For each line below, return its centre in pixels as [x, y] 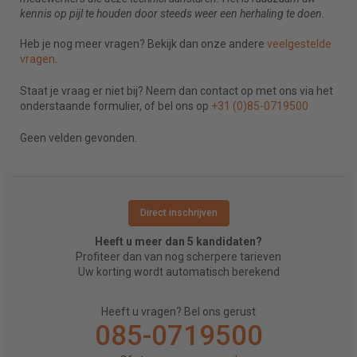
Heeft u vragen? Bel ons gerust [178, 312]
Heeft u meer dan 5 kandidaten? [178, 242]
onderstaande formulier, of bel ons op [116, 106]
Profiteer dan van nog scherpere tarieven [178, 257]
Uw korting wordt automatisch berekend [178, 272]
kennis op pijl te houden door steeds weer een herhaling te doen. [173, 14]
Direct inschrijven [178, 213]
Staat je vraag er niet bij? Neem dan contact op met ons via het [177, 91]
